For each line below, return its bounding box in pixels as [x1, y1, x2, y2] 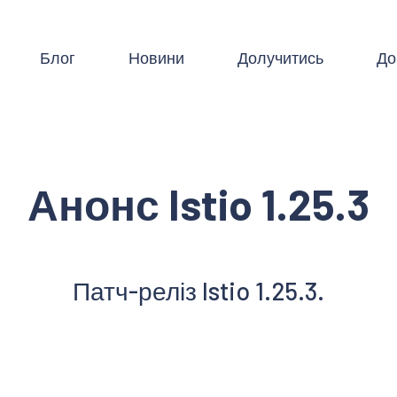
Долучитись [237, 47, 323, 67]
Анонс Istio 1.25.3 [27, 178, 370, 230]
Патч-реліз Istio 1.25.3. [73, 276, 324, 306]
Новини [128, 47, 184, 67]
